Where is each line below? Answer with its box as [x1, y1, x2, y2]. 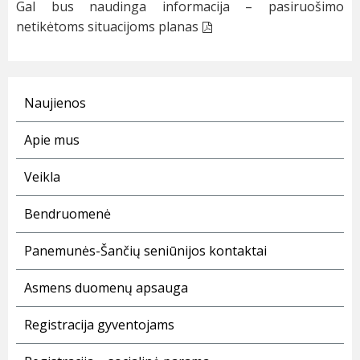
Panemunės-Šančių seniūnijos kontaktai [24, 242, 267, 260]
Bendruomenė [24, 205, 111, 223]
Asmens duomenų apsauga [24, 279, 188, 297]
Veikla [24, 168, 60, 186]
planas [158, 18, 198, 36]
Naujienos [24, 94, 86, 112]
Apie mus [24, 131, 80, 149]
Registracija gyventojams [24, 316, 174, 334]
